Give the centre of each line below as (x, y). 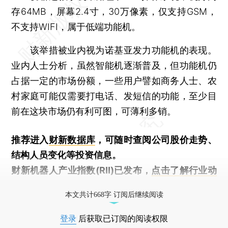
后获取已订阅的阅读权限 (122, 218)
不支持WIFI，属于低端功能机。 (76, 26)
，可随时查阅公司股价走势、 (156, 139)
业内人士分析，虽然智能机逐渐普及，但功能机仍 (114, 65)
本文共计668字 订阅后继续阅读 (114, 194)
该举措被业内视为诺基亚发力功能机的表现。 (114, 50)
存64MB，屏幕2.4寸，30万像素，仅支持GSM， (114, 11)
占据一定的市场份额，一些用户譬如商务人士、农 (114, 80)
